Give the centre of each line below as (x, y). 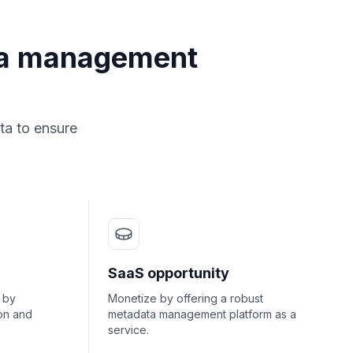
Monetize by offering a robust (186, 298)
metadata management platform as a (202, 314)
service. (128, 330)
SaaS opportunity (169, 273)
